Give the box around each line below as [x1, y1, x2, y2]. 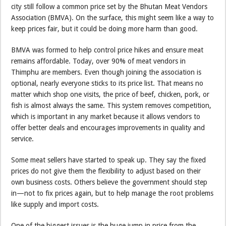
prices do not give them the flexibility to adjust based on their [11, 167, 201, 176]
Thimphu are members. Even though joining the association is [11, 68, 202, 77]
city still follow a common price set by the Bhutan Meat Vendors [11, 3, 208, 11]
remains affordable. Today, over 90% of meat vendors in [11, 57, 186, 66]
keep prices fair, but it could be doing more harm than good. [11, 25, 198, 33]
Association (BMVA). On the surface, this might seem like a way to [11, 14, 214, 22]
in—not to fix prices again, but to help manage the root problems [11, 189, 214, 198]
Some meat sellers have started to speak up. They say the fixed [11, 156, 206, 164]
